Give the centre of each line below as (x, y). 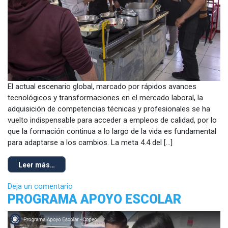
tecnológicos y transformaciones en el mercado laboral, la (105, 98)
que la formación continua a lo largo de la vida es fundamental (112, 132)
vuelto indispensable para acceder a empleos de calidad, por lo (112, 120)
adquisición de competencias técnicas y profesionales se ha (109, 109)
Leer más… (37, 165)
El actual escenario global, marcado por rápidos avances (102, 87)
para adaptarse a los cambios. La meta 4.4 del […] (90, 143)
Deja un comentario (40, 187)
